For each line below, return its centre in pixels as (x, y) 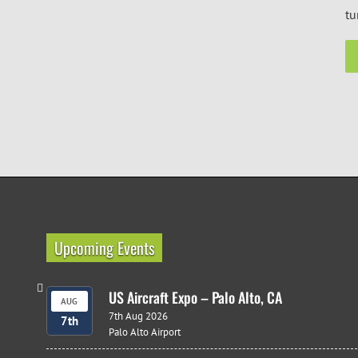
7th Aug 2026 (138, 316)
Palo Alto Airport (144, 332)
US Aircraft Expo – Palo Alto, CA (195, 297)
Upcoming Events (104, 247)
